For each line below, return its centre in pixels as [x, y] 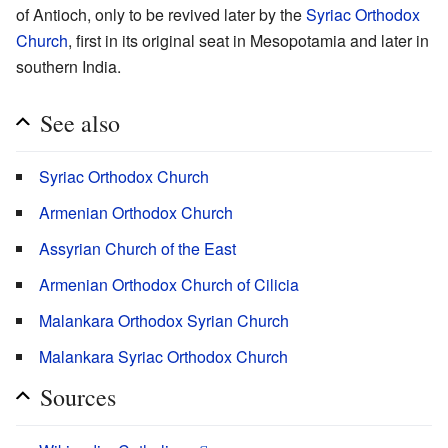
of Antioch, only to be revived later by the [161, 14]
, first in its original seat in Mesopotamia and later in [248, 40]
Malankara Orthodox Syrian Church [164, 320]
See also [80, 122]
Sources [78, 396]
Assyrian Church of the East [137, 248]
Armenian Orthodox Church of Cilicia [169, 284]
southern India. [68, 66]
